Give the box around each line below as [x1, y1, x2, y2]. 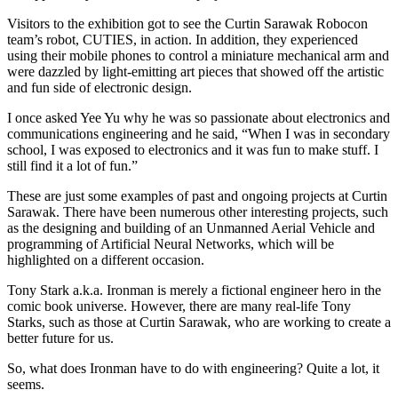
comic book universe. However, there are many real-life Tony [7, 298, 351, 314]
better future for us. [7, 330, 114, 346]
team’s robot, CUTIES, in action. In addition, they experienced [7, 31, 358, 47]
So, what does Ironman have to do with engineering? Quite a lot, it [7, 360, 379, 376]
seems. [7, 376, 44, 392]
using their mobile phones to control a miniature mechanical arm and [7, 47, 389, 63]
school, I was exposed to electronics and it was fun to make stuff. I [7, 141, 378, 157]
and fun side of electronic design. [7, 79, 192, 95]
